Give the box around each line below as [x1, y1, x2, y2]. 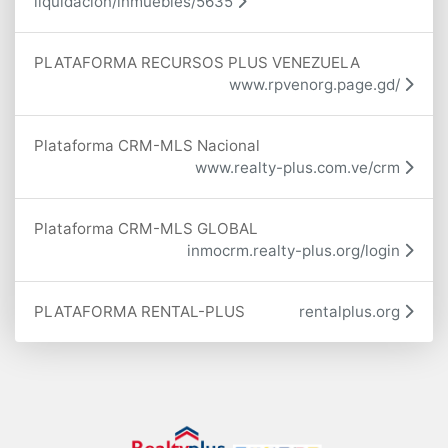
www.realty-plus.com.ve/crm [195, 157, 404, 177]
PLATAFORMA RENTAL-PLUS [34, 301, 245, 321]
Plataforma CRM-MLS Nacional [34, 135, 260, 155]
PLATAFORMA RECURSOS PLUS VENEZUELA [34, 52, 360, 72]
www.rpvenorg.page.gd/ [229, 74, 404, 94]
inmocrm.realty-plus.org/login [187, 240, 404, 260]
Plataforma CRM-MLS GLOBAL [34, 218, 258, 238]
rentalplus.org [299, 301, 404, 321]
